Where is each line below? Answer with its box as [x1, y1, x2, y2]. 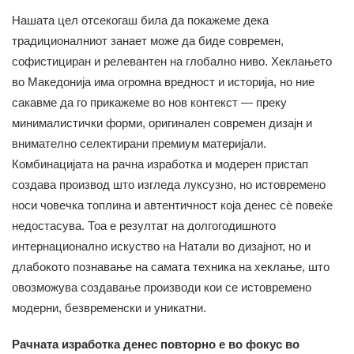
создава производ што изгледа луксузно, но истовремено [12, 177, 326, 191]
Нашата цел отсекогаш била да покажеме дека [12, 13, 269, 27]
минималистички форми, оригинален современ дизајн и [12, 115, 312, 130]
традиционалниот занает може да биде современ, [12, 33, 284, 47]
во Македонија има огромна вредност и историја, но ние [12, 74, 314, 88]
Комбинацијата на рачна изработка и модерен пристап [12, 156, 308, 171]
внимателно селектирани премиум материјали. [12, 136, 266, 150]
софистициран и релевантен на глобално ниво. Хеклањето [12, 54, 332, 68]
